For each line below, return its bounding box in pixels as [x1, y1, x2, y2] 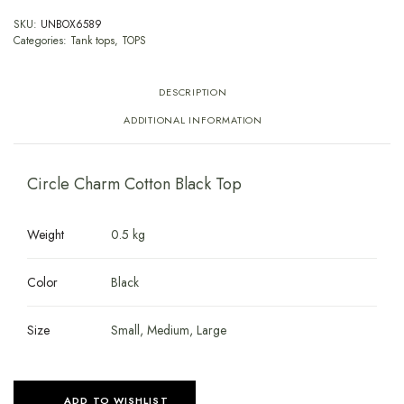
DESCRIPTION [159, 85, 227, 99]
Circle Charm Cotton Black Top [27, 172, 243, 196]
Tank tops [70, 32, 115, 49]
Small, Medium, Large [111, 321, 227, 339]
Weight [27, 225, 64, 243]
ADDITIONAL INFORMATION [124, 113, 262, 127]
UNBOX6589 [41, 16, 102, 32]
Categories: [14, 32, 70, 49]
